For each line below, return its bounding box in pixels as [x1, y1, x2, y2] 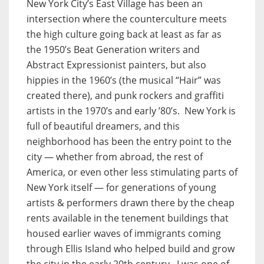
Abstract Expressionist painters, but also [27, 58, 206, 72]
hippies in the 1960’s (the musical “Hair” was [27, 74, 221, 87]
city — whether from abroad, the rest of [27, 150, 203, 164]
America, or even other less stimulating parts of [27, 166, 237, 179]
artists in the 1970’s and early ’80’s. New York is [27, 104, 236, 118]
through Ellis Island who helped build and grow [27, 242, 235, 256]
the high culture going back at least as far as [27, 28, 222, 41]
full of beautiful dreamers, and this [27, 120, 180, 133]
